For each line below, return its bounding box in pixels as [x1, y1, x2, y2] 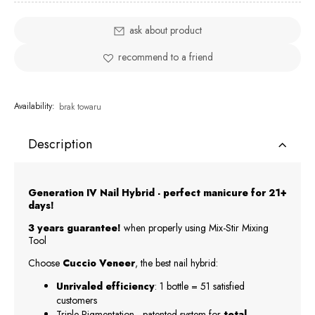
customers [56, 292, 97, 307]
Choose [28, 255, 63, 270]
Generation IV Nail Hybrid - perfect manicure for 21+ [28, 185, 287, 200]
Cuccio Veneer [63, 255, 135, 270]
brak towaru [59, 100, 101, 113]
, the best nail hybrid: [135, 255, 218, 270]
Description [28, 134, 92, 153]
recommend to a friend [117, 50, 213, 65]
